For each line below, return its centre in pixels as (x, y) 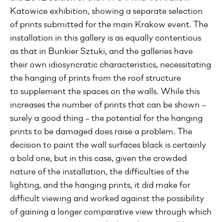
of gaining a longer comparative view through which (111, 212)
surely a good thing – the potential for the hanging (106, 119)
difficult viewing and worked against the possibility (107, 199)
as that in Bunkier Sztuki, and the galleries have (101, 52)
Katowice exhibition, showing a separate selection (106, 12)
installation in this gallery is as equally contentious (106, 38)
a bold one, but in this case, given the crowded (98, 159)
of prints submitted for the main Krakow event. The (109, 25)
